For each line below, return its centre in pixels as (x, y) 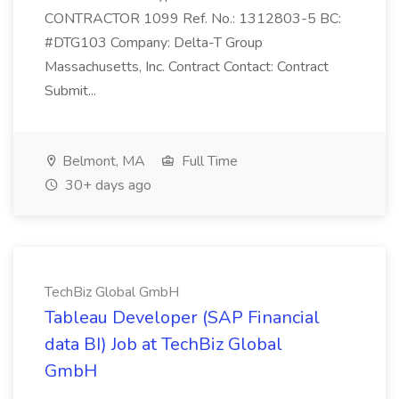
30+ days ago (106, 185)
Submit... (72, 91)
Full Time (208, 161)
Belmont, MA (102, 161)
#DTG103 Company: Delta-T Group (154, 43)
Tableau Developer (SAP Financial (182, 318)
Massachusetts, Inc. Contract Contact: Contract (187, 67)
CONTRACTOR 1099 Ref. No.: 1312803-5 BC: (193, 19)
